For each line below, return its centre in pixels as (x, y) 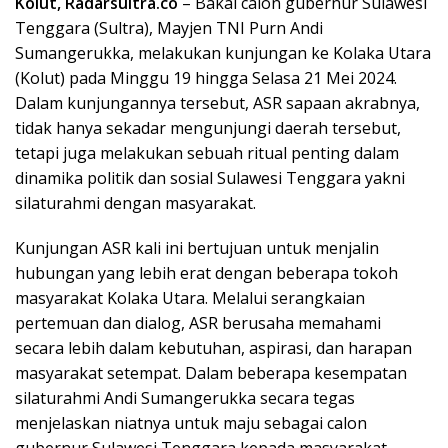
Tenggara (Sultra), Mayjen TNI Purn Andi (169, 27)
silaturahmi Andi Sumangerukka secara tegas (185, 397)
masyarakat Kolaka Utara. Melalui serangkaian (190, 297)
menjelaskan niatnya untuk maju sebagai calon (191, 422)
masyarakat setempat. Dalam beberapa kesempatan (211, 372)
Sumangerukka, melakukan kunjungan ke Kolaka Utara (223, 52)
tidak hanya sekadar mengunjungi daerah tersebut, (208, 127)
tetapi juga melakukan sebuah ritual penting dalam (207, 152)
